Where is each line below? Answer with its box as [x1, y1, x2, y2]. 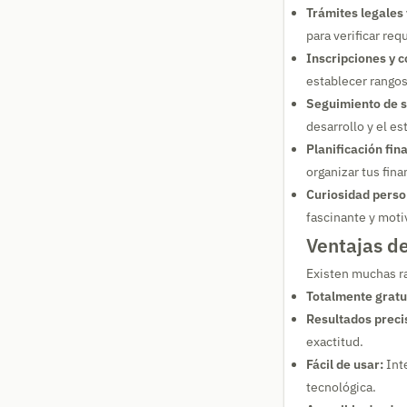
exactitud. [306, 333, 363, 350]
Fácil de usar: [306, 356, 383, 372]
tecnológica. [306, 379, 376, 395]
